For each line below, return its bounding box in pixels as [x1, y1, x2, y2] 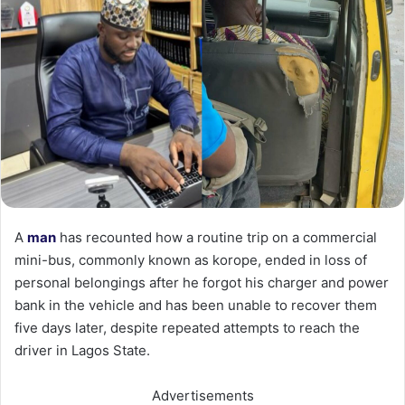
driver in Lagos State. [14, 341, 150, 359]
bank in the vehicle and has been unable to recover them [14, 296, 377, 314]
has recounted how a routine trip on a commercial [56, 228, 377, 246]
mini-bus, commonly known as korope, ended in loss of [14, 250, 367, 268]
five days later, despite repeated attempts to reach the [14, 318, 360, 336]
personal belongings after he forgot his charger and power [14, 273, 389, 291]
